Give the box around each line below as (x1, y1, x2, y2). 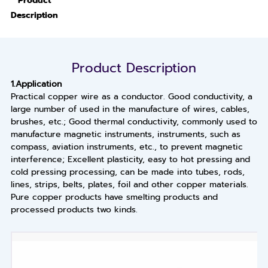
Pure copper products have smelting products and (10, 191, 218, 204)
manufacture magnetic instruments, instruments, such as (10, 128, 240, 141)
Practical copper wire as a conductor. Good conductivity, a (10, 90, 252, 103)
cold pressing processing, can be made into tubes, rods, (10, 166, 245, 179)
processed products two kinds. (10, 203, 138, 217)
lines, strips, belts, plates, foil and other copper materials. (10, 178, 248, 191)
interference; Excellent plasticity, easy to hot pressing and (10, 153, 250, 166)
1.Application (10, 78, 62, 91)
